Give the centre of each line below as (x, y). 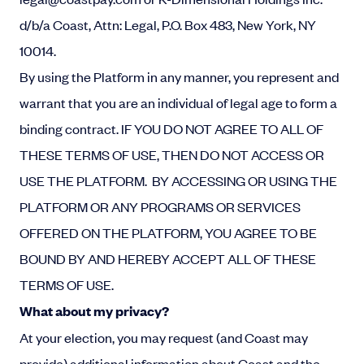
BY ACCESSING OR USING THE (245, 180)
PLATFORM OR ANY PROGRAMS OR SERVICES (160, 206)
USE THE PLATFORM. (86, 180)
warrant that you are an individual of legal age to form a (178, 102)
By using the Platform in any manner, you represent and (179, 76)
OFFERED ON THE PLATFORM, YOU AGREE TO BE (168, 232)
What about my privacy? (94, 311)
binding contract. (70, 128)
